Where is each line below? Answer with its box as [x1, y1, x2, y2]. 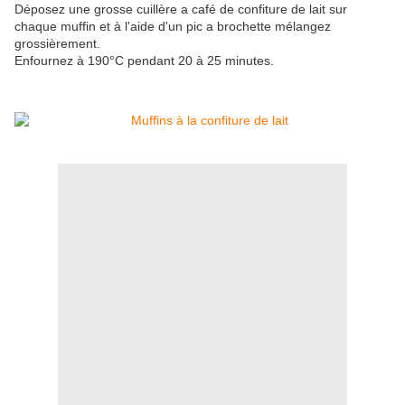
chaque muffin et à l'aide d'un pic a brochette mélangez [14, 19, 331, 34]
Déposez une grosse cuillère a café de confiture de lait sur [14, 2, 347, 17]
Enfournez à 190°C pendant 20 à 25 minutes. [14, 53, 278, 69]
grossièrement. [14, 36, 100, 52]
